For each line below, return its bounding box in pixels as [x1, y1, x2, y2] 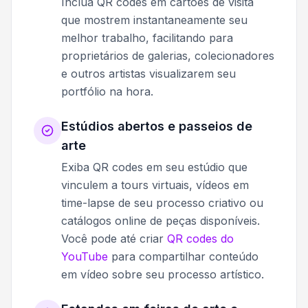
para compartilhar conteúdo [108, 250, 258, 264]
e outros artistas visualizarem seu [61, 67, 236, 81]
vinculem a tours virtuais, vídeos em [61, 178, 249, 192]
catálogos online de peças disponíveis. [61, 214, 260, 228]
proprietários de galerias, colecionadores [61, 49, 274, 63]
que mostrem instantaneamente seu [61, 13, 247, 27]
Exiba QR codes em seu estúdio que [61, 160, 247, 175]
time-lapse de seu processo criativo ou [61, 196, 263, 210]
